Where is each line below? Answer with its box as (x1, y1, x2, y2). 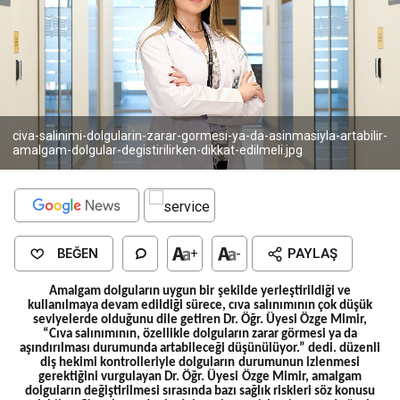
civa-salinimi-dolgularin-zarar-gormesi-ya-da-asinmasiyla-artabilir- (12, 129, 387, 144)
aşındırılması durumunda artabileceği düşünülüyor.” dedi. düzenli (19, 342, 381, 356)
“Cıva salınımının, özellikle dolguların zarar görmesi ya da (42, 328, 358, 342)
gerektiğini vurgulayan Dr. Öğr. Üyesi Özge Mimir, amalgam (38, 371, 362, 385)
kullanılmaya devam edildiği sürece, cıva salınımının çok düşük (28, 299, 372, 313)
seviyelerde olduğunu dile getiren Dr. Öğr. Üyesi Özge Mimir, (32, 313, 368, 328)
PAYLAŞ (287, 246, 337, 262)
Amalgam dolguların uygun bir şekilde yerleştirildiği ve (49, 285, 351, 299)
